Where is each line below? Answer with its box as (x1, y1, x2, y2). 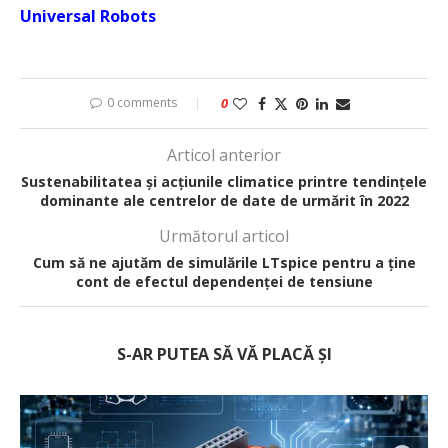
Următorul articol (159, 225, 289, 248)
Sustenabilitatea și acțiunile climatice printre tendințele (21, 172, 427, 192)
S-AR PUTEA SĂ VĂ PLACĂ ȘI (116, 343, 332, 366)
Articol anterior (167, 144, 281, 167)
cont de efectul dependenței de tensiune (75, 272, 373, 292)
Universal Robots (20, 5, 156, 28)
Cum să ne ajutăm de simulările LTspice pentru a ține (32, 253, 416, 273)
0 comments (107, 94, 177, 112)
